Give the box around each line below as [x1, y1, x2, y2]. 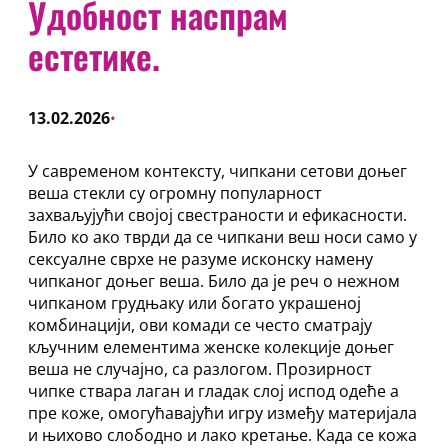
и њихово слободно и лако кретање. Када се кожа [28, 424, 417, 446]
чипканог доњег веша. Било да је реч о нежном [28, 270, 400, 292]
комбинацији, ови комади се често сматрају [28, 314, 372, 336]
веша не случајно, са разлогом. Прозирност [28, 358, 372, 380]
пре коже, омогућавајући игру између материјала [28, 402, 417, 424]
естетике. [28, 30, 160, 81]
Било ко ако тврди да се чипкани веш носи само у [28, 226, 417, 248]
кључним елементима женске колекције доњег [28, 336, 394, 358]
